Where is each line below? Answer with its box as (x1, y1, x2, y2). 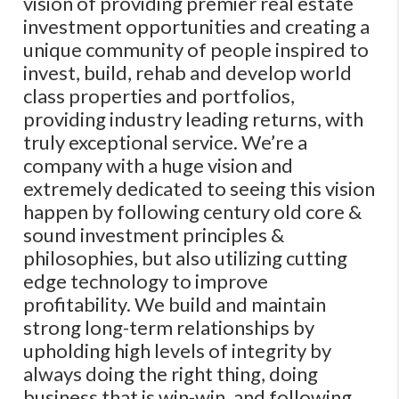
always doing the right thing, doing (23, 362, 319, 386)
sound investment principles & (23, 223, 285, 247)
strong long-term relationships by (23, 315, 315, 339)
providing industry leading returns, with (23, 107, 364, 131)
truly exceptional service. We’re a (23, 130, 308, 154)
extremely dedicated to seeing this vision (23, 176, 376, 200)
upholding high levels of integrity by (23, 338, 332, 362)
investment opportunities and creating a (23, 14, 370, 38)
